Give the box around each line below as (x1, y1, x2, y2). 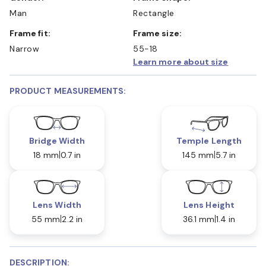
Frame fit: (14, 27, 50, 39)
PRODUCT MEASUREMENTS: (9, 85, 126, 96)
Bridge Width (28, 135, 85, 146)
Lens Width (33, 199, 81, 210)
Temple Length (176, 135, 242, 146)
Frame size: (138, 27, 182, 39)
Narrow (9, 43, 39, 54)
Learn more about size (133, 56, 229, 67)
